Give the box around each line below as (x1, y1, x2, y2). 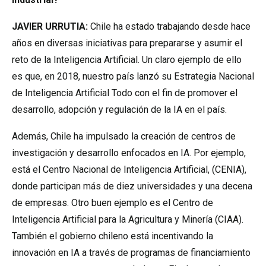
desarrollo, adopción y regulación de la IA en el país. (12, 104, 227, 115)
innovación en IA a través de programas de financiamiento (12, 247, 251, 258)
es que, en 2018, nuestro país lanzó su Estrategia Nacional (12, 71, 254, 82)
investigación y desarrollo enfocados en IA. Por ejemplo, (12, 147, 246, 159)
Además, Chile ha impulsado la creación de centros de (12, 131, 236, 142)
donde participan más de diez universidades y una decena (12, 180, 252, 192)
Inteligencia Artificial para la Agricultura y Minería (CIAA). (12, 214, 243, 225)
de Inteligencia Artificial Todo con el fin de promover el (12, 87, 237, 99)
